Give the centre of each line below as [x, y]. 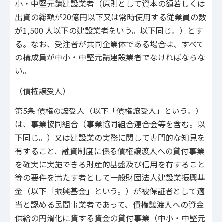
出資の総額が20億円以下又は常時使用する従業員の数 [111, 17]
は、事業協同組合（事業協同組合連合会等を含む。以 [110, 124]
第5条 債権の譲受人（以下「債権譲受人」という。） [109, 111]
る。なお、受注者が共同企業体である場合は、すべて [110, 44]
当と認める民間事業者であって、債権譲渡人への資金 [110, 204]
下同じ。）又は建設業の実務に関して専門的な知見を [110, 138]
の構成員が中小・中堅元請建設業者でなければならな [110, 57]
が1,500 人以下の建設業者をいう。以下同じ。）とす [109, 30]
